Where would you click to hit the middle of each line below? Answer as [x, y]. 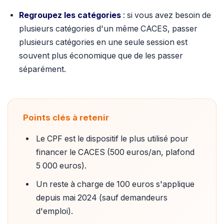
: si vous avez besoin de [166, 15]
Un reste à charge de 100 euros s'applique [115, 184]
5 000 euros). [61, 166]
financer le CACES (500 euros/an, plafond [115, 152]
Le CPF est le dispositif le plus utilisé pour [112, 139]
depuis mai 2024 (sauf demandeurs [102, 197]
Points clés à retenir [66, 117]
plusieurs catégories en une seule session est [103, 42]
